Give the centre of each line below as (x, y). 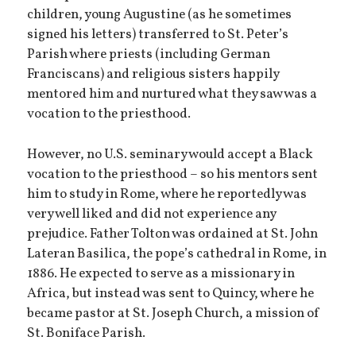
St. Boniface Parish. (87, 333)
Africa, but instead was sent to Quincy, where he (171, 294)
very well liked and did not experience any (152, 214)
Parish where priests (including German (149, 54)
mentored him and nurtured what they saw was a (172, 94)
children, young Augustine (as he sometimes (160, 15)
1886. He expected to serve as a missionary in (161, 274)
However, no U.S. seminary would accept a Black (170, 155)
